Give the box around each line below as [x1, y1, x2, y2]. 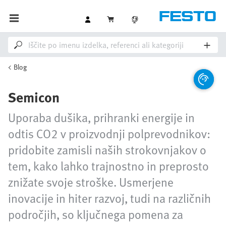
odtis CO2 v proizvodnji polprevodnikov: [8, 125, 210, 142]
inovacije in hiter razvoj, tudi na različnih [8, 189, 211, 207]
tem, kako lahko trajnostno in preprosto [8, 157, 209, 175]
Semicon [8, 86, 60, 107]
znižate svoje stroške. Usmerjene [8, 173, 174, 191]
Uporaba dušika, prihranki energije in [8, 108, 195, 126]
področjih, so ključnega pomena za [8, 205, 183, 223]
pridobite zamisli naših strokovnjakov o [8, 141, 206, 158]
